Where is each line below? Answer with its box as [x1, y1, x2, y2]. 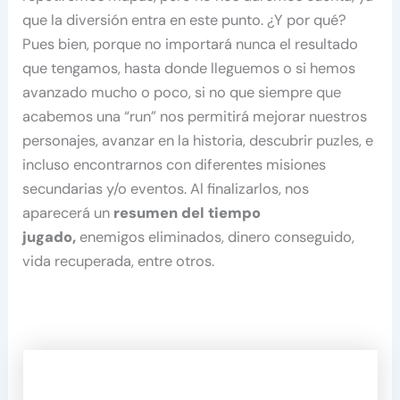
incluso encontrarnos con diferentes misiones [22, 154, 327, 174]
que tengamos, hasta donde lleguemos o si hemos [22, 58, 356, 78]
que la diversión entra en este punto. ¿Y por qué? [22, 10, 347, 29]
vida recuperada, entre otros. [22, 251, 215, 271]
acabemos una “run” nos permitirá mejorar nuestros [22, 106, 368, 126]
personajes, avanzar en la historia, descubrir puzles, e [22, 130, 374, 150]
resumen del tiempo [113, 203, 262, 222]
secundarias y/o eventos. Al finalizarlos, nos [22, 179, 310, 198]
